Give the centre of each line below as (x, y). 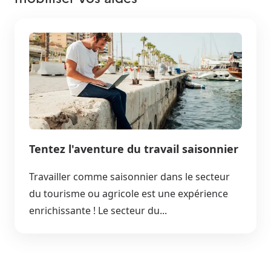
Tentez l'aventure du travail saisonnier (134, 149)
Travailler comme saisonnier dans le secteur (129, 176)
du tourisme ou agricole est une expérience (129, 193)
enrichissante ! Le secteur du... (98, 210)
